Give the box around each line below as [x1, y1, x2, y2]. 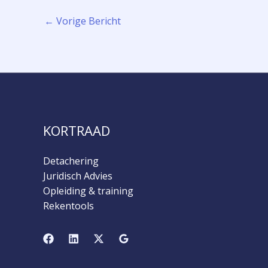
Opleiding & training [43, 184, 133, 198]
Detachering [43, 154, 99, 168]
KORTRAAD [43, 121, 110, 140]
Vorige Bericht [54, 14, 121, 28]
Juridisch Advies [43, 169, 112, 183]
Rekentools [43, 199, 94, 213]
